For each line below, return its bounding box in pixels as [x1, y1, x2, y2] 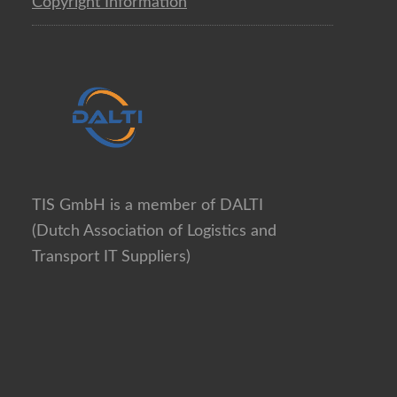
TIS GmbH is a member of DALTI [32, 198, 263, 214]
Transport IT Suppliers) [32, 249, 191, 266]
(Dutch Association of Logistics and [32, 223, 276, 240]
